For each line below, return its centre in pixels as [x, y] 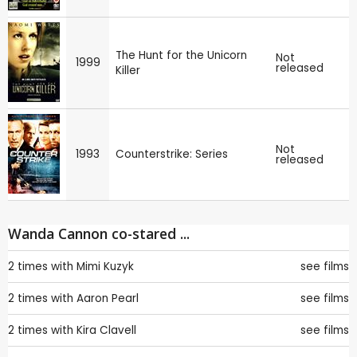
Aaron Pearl [108, 298]
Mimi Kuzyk [105, 266]
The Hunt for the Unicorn [181, 55]
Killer [128, 70]
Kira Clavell [106, 330]
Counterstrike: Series [172, 154]
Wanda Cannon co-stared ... [99, 233]
